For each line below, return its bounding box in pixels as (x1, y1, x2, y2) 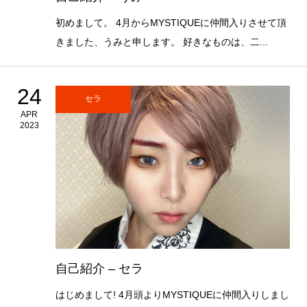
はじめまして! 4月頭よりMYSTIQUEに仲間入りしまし (55, 288, 289, 300)
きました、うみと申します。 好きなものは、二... (55, 36, 268, 47)
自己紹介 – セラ (55, 261, 143, 275)
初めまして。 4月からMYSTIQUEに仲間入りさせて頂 (55, 16, 286, 28)
